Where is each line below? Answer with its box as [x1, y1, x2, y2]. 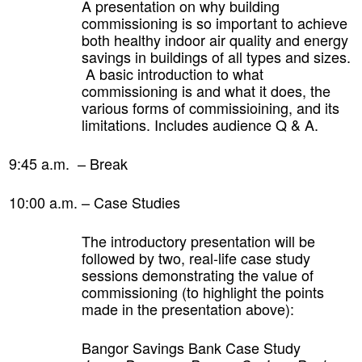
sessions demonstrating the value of [82, 263, 314, 285]
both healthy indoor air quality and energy [82, 28, 348, 50]
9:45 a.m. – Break [9, 152, 128, 174]
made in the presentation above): [82, 297, 294, 319]
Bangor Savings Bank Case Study [82, 336, 301, 358]
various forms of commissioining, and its [82, 96, 339, 118]
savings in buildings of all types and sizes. [82, 45, 351, 67]
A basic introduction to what [82, 62, 263, 84]
